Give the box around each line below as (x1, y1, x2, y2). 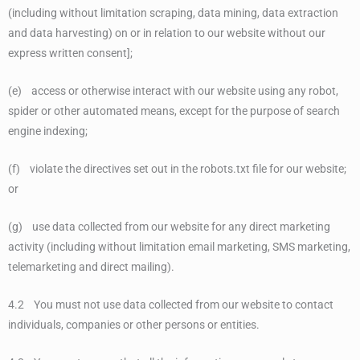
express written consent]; (8, 47, 133, 60)
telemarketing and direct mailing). (8, 260, 174, 273)
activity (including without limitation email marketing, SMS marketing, (8, 239, 350, 253)
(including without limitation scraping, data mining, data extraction (8, 6, 338, 20)
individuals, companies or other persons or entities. (8, 317, 260, 331)
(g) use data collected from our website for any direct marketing (8, 219, 330, 233)
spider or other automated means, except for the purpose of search (8, 104, 340, 118)
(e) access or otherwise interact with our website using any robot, (8, 84, 338, 98)
